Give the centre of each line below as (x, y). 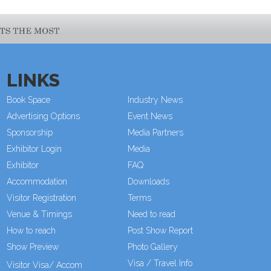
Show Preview (32, 247)
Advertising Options (43, 116)
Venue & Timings (39, 214)
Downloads (148, 181)
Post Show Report (160, 230)
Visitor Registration (41, 198)
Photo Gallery (152, 247)
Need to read (151, 214)
